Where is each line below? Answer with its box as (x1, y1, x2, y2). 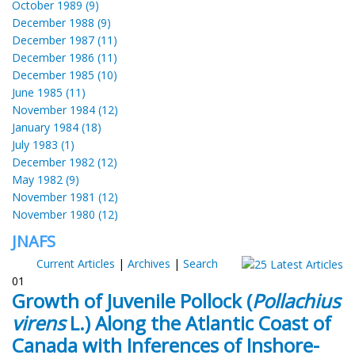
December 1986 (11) (12, 49, 117, 65)
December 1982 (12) (12, 154, 117, 170)
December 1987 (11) (12, 32, 117, 48)
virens (12, 309, 65, 336)
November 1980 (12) (12, 206, 118, 222)
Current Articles (36, 255, 115, 271)
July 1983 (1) (12, 136, 74, 152)
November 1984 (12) (12, 101, 118, 117)
